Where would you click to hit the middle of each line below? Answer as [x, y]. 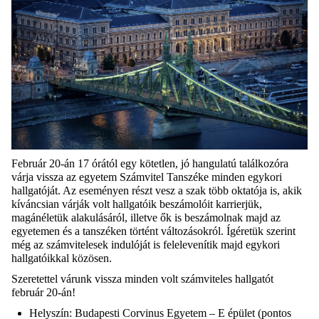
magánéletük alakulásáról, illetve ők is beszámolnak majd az [146, 218]
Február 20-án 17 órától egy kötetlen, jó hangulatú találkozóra [150, 164]
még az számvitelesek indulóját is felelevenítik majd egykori [146, 245]
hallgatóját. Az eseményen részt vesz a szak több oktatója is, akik [157, 191]
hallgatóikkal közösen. [64, 258]
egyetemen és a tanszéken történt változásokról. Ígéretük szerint [153, 231]
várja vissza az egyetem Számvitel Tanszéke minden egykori [147, 177]
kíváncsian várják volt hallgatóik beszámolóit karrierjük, [137, 204]
